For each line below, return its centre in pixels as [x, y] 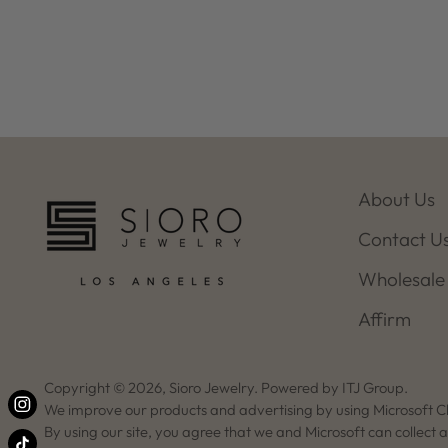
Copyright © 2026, [107, 387]
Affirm [385, 319]
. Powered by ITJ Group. [331, 387]
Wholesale [402, 279]
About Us [397, 199]
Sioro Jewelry [212, 387]
